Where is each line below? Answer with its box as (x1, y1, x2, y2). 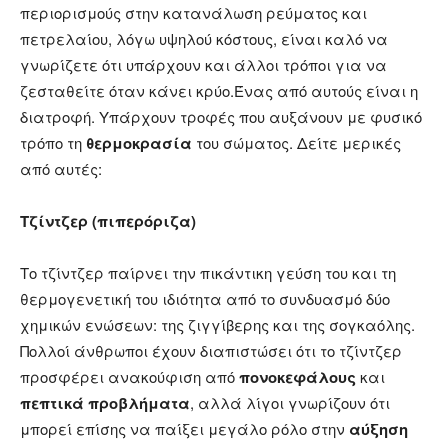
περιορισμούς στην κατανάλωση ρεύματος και (20, 2, 367, 24)
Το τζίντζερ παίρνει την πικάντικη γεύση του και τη (20, 262, 396, 284)
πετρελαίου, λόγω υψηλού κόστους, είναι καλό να (20, 28, 388, 50)
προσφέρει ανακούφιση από (20, 366, 239, 388)
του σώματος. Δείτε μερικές (192, 132, 401, 154)
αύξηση (349, 418, 408, 441)
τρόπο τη (20, 132, 86, 154)
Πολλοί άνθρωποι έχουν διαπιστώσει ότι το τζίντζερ (20, 340, 402, 362)
